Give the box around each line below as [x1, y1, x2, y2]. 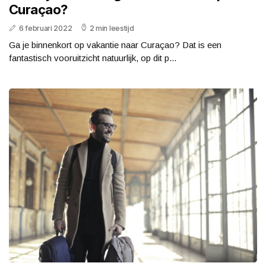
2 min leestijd [89, 24, 134, 33]
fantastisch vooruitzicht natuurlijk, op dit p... [9, 53, 176, 64]
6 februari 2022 [18, 24, 72, 33]
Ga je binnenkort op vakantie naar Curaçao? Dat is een [9, 40, 221, 50]
